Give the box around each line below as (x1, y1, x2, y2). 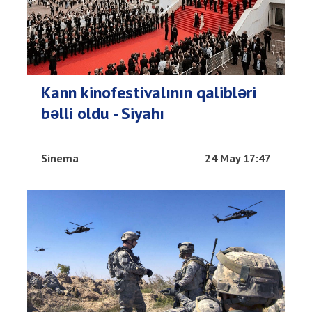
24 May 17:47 (205, 151, 271, 166)
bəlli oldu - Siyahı (41, 102, 164, 125)
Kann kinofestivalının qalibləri (41, 81, 256, 104)
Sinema (41, 151, 79, 166)
